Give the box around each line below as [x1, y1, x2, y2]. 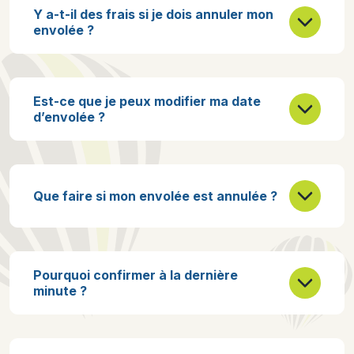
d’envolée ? [33, 109, 105, 125]
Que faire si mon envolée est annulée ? [33, 188, 277, 204]
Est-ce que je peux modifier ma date [33, 93, 261, 109]
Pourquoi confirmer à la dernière [33, 267, 238, 283]
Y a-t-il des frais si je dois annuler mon [33, 6, 273, 22]
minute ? [33, 283, 87, 299]
